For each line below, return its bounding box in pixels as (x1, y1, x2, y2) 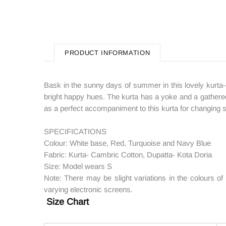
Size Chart (44, 196, 89, 207)
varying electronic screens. (44, 185, 133, 194)
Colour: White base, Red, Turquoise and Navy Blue (44, 138, 211, 147)
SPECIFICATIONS (44, 127, 106, 136)
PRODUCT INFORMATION (65, 48, 150, 56)
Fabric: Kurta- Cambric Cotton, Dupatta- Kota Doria (44, 150, 212, 159)
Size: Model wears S (44, 161, 112, 171)
